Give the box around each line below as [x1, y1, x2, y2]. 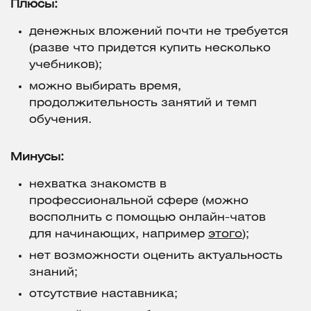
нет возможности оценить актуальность [29, 251, 283, 262]
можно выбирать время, [29, 81, 181, 92]
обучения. [29, 115, 92, 126]
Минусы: [10, 152, 64, 163]
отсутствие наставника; [29, 289, 178, 300]
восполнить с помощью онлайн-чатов [29, 212, 266, 224]
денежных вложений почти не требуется [29, 26, 288, 37]
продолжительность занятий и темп [29, 98, 257, 109]
